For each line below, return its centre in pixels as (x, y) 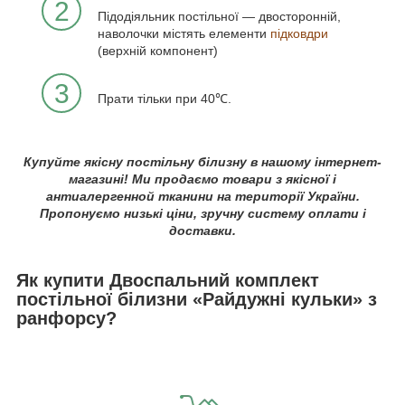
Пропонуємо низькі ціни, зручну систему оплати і (202, 213)
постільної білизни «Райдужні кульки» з (197, 299)
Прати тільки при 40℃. (165, 98)
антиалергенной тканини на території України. (202, 196)
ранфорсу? (66, 318)
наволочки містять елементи (184, 33)
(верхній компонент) (158, 50)
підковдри (299, 33)
